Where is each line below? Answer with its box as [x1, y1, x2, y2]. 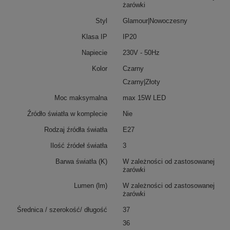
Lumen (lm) [74, 182, 107, 189]
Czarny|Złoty [123, 78, 160, 86]
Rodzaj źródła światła [44, 126, 107, 133]
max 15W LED [123, 94, 166, 102]
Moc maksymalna [54, 94, 107, 102]
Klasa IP [82, 33, 107, 41]
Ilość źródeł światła [50, 142, 107, 149]
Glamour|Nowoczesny [123, 17, 187, 25]
